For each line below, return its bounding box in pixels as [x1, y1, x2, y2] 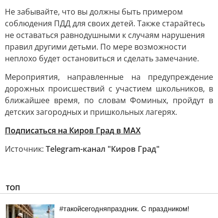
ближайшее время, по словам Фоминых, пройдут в [5, 95, 213, 106]
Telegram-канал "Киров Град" [46, 144, 160, 154]
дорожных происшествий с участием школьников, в [5, 83, 213, 94]
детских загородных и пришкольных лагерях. [5, 107, 177, 117]
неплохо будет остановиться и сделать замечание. [5, 53, 199, 64]
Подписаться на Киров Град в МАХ [5, 125, 141, 136]
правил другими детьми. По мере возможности [5, 41, 186, 52]
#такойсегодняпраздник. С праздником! [59, 205, 189, 213]
